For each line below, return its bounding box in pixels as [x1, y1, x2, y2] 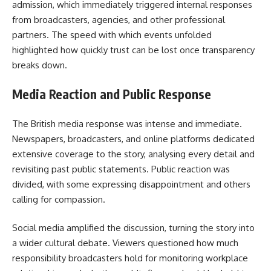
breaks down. [12, 59, 67, 71]
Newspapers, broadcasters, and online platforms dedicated [12, 132, 255, 145]
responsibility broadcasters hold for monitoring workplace [12, 252, 248, 264]
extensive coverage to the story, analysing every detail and [12, 148, 255, 160]
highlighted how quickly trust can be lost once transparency [12, 44, 255, 56]
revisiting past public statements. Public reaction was [12, 163, 230, 175]
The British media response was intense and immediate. [12, 117, 242, 129]
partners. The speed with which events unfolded [12, 28, 212, 41]
